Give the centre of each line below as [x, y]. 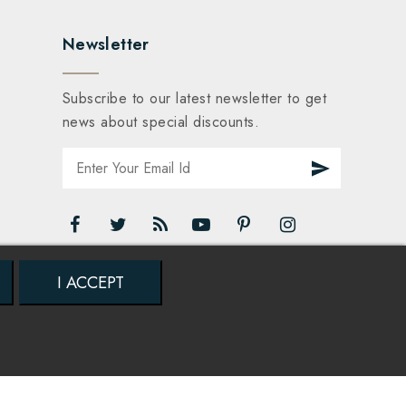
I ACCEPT [91, 282]
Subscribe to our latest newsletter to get [194, 99]
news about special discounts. [161, 122]
